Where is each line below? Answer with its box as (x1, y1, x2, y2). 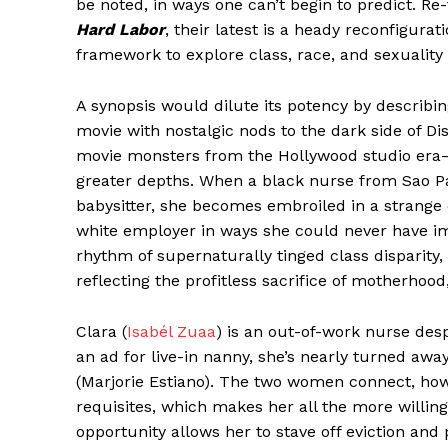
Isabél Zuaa (127, 321, 216, 341)
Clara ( (76, 321, 127, 341)
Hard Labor (76, 19, 165, 39)
